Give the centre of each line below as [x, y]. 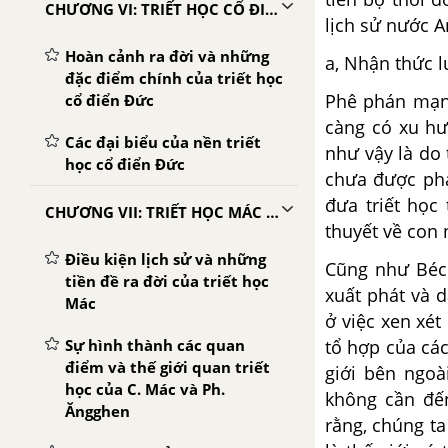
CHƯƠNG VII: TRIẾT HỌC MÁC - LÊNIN [272, 212]
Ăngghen [97, 411]
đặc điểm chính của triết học [174, 78]
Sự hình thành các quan [155, 345]
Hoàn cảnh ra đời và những [167, 56]
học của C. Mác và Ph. [145, 389]
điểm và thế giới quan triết [167, 367]
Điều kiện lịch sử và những [165, 259]
